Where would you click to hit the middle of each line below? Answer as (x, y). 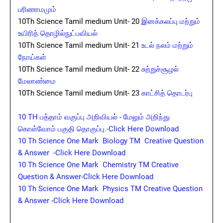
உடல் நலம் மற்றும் (166, 45)
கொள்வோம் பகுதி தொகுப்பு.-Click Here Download (98, 129)
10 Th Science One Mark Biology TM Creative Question (111, 141)
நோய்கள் (33, 57)
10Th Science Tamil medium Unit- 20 (80, 21)
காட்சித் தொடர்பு (167, 93)
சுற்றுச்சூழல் (159, 69)
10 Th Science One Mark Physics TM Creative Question (110, 189)
